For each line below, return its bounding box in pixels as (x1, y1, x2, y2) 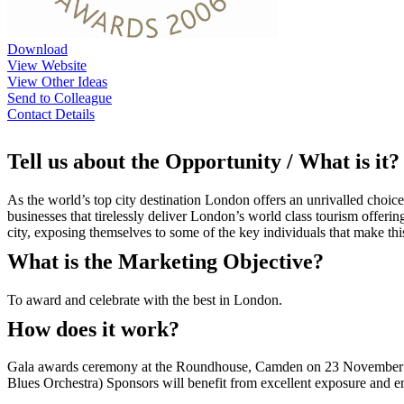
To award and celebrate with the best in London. (7, 291, 282, 308)
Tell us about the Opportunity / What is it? (7, 149, 399, 173)
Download (7, 41, 68, 57)
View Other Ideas (7, 73, 107, 89)
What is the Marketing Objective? (7, 249, 324, 273)
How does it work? (7, 317, 179, 341)
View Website (7, 57, 87, 73)
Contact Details (7, 106, 95, 122)
